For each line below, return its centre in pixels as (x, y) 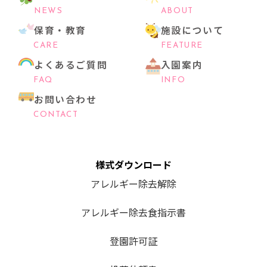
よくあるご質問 (71, 65)
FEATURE (182, 46)
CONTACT (56, 115)
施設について (192, 30)
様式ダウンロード (133, 165)
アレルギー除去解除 (133, 184)
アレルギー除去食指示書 (133, 212)
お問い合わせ (66, 100)
